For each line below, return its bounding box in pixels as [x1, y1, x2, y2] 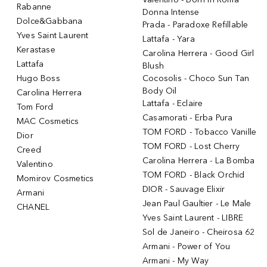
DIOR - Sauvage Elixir [142, 184, 225, 194]
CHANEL [17, 201, 50, 212]
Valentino [17, 159, 53, 169]
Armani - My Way [142, 255, 209, 266]
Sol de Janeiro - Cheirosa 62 [142, 226, 255, 237]
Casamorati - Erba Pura [142, 112, 233, 123]
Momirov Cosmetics [17, 173, 94, 184]
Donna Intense [142, 7, 200, 17]
